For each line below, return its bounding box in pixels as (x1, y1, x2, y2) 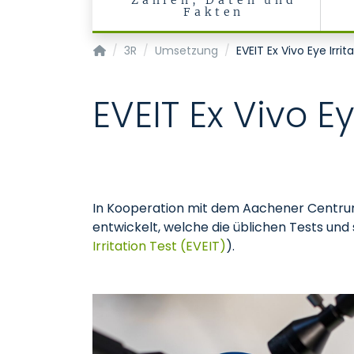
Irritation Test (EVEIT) (92, 237, 226, 255)
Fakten (183, 5, 245, 19)
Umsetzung (154, 43, 218, 58)
